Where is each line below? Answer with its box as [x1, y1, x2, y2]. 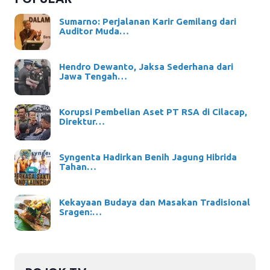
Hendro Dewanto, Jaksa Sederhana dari [58, 61, 233, 72]
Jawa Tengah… [58, 71, 127, 81]
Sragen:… [58, 206, 102, 217]
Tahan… [58, 161, 96, 172]
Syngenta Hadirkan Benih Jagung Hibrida [58, 151, 237, 162]
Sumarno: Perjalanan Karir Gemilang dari [58, 16, 236, 27]
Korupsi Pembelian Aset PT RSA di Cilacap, [58, 106, 247, 117]
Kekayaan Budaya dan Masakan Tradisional [58, 196, 250, 207]
